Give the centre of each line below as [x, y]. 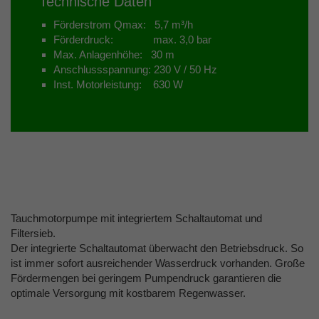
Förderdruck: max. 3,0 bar [132, 39]
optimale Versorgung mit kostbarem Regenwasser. [128, 293]
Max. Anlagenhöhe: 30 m [114, 54]
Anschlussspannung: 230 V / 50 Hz [135, 69]
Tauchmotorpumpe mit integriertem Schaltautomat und [136, 218]
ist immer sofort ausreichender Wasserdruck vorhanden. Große [158, 263]
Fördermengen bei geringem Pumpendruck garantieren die [146, 278]
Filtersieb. [33, 233]
